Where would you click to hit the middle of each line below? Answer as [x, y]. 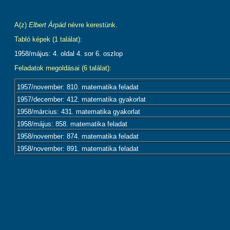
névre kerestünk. [92, 25]
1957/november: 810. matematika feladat [78, 87]
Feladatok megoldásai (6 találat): [63, 68]
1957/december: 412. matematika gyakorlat [81, 99]
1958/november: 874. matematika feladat [78, 136]
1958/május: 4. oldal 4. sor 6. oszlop [69, 54]
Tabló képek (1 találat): [48, 39]
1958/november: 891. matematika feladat [78, 149]
